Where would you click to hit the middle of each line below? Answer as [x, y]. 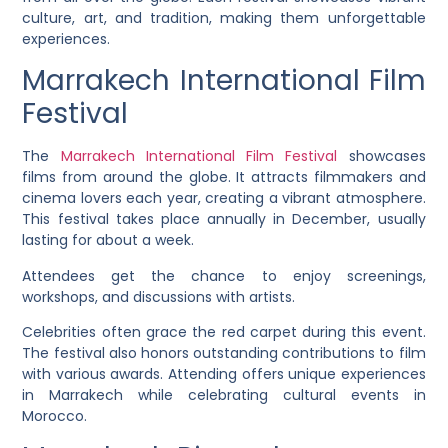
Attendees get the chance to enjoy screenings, [224, 275]
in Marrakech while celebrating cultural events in [224, 394]
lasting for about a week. [108, 240]
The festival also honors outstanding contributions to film [224, 352]
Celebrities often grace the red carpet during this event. [224, 331]
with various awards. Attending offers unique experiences [224, 373]
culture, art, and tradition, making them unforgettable [224, 17]
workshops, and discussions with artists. [159, 296]
